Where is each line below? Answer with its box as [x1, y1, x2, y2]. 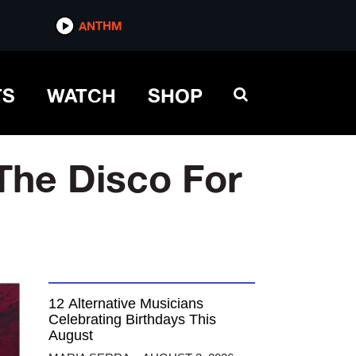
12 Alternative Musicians [48, 296, 203, 311]
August [48, 327, 93, 343]
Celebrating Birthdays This [48, 311, 216, 327]
